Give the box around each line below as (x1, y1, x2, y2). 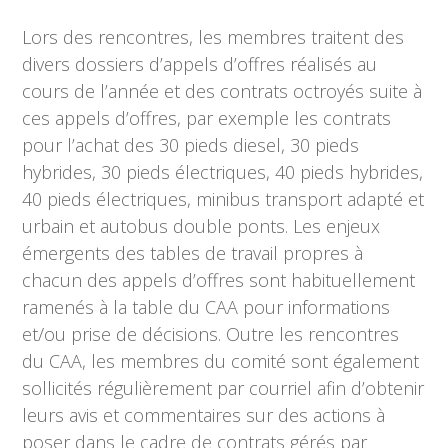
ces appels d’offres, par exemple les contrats (22, 106, 392, 131)
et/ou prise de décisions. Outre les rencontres (22, 322, 400, 347)
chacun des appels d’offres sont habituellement (22, 268, 416, 293)
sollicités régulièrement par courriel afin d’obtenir (22, 376, 425, 401)
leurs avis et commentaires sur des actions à (22, 403, 386, 428)
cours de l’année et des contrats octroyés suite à (22, 79, 423, 104)
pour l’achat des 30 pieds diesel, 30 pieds (22, 133, 360, 158)
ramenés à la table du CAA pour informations (22, 295, 391, 320)
